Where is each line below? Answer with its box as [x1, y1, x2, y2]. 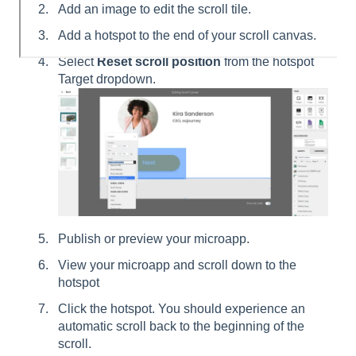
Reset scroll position [97, 55, 221, 69]
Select [58, 55, 97, 69]
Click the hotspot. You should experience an [58, 302, 305, 316]
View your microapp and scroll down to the [58, 257, 296, 272]
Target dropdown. [58, 72, 156, 87]
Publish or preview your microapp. [58, 231, 250, 246]
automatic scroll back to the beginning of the [58, 319, 304, 334]
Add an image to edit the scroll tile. [58, 2, 251, 17]
